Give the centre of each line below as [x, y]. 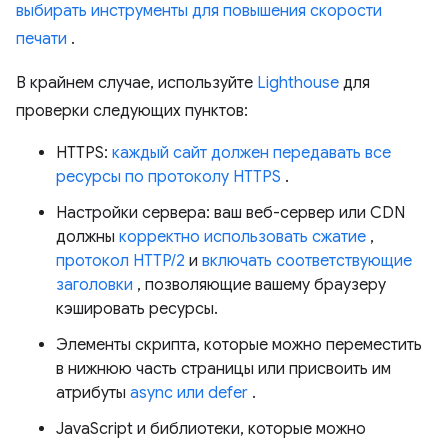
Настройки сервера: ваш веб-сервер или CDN [230, 213]
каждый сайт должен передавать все [251, 153]
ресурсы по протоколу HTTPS [168, 177]
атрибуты [93, 393]
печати [41, 39]
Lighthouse [298, 83]
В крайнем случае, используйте [136, 83]
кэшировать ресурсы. [137, 309]
